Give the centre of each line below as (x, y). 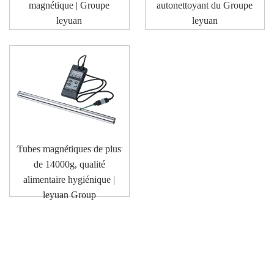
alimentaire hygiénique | (69, 180)
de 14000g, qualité (69, 164)
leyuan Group (69, 195)
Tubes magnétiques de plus (69, 149)
